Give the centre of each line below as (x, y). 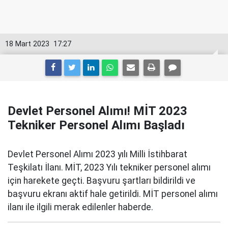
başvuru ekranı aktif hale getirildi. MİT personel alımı (113, 194)
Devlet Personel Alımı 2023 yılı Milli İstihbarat (97, 154)
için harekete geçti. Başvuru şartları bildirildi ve (102, 181)
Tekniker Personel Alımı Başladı (96, 125)
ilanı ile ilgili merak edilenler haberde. (80, 207)
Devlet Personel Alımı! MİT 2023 (97, 111)
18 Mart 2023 (27, 44)
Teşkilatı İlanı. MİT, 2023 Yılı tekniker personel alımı (109, 167)
